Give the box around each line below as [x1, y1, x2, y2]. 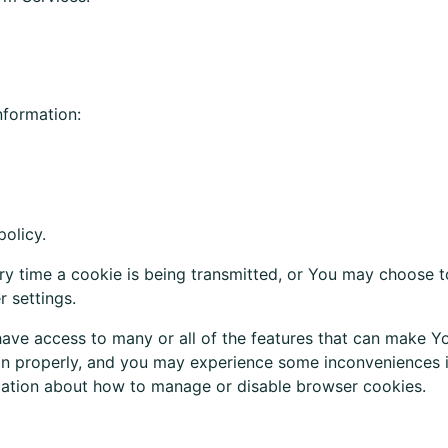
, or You [278, 264, 342, 284]
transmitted [191, 264, 278, 284]
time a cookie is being [14, 264, 191, 284]
